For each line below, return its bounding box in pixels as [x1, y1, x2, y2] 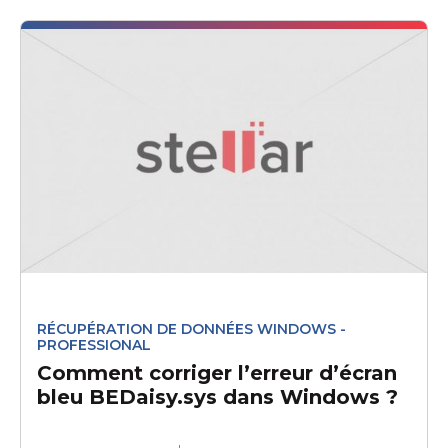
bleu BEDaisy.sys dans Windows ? [36, 385, 398, 410]
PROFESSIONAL [36, 336, 151, 355]
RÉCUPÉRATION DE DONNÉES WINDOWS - [36, 320, 346, 339]
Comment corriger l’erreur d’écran [36, 361, 397, 386]
